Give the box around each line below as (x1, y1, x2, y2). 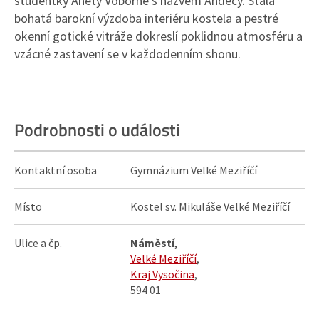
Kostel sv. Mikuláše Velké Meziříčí (130, 199, 290, 214)
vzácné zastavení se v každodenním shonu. (14, 46, 244, 62)
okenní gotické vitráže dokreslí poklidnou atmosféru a (14, 28, 303, 44)
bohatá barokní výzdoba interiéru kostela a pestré (14, 10, 278, 26)
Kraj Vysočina (130, 267, 194, 281)
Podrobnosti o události (14, 117, 180, 142)
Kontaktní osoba (14, 163, 97, 177)
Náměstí (130, 236, 174, 250)
